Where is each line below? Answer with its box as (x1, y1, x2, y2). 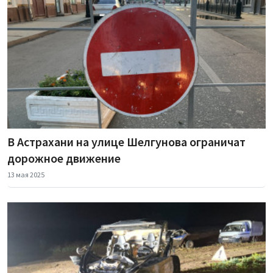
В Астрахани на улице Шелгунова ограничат (7, 134, 246, 150)
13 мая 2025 (7, 170, 44, 180)
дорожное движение (7, 151, 121, 166)
